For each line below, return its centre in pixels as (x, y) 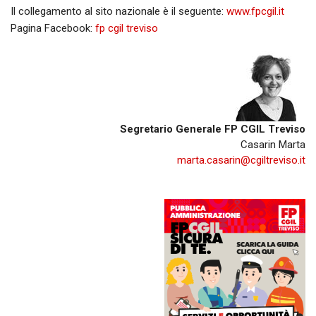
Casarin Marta (273, 144)
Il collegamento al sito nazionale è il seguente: (119, 11)
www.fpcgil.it (255, 11)
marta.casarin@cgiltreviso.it (241, 160)
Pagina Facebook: (53, 28)
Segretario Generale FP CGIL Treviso (213, 129)
